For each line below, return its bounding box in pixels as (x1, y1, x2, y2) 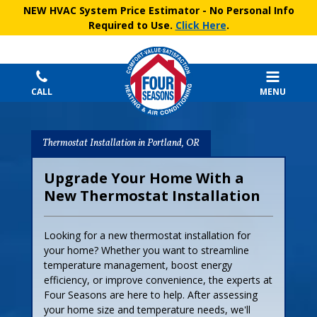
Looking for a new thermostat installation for (44, 228, 250, 242)
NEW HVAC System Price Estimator (23, 4, 200, 17)
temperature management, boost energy (44, 258, 232, 272)
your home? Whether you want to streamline (44, 243, 249, 257)
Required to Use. (88, 18, 175, 32)
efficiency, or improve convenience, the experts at (44, 272, 272, 287)
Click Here (175, 18, 226, 32)
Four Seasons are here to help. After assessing (44, 287, 258, 301)
